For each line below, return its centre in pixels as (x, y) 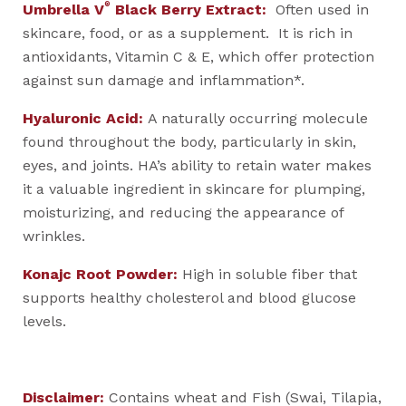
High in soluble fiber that (267, 274)
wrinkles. (56, 236)
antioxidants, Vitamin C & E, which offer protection (198, 57)
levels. (44, 321)
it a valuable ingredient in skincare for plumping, (194, 189)
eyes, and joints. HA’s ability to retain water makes (197, 165)
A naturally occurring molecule (258, 118)
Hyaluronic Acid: (85, 118)
